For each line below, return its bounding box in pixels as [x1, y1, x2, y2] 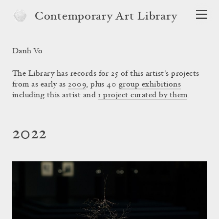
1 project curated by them [98, 91, 188, 99]
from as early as [12, 81, 68, 88]
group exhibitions [118, 81, 181, 88]
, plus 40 [86, 81, 119, 88]
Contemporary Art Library [35, 11, 177, 23]
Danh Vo [12, 47, 43, 55]
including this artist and [12, 91, 98, 99]
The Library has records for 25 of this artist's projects [12, 70, 199, 78]
